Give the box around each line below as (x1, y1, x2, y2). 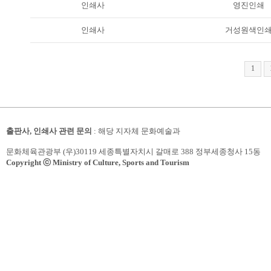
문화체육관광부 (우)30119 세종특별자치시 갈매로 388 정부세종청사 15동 (6, 147, 261, 156)
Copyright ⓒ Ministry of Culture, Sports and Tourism (6, 158, 189, 167)
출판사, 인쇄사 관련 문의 (6, 126, 92, 135)
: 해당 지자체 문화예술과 (92, 126, 180, 135)
